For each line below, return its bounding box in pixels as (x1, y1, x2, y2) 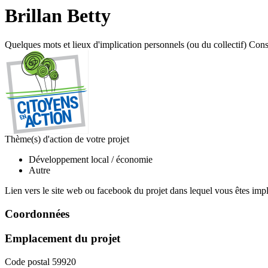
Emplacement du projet (5, 232, 120, 245)
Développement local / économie (29, 154, 153, 165)
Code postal (5, 256, 50, 267)
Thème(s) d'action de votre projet (5, 134, 129, 145)
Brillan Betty (5, 5, 111, 26)
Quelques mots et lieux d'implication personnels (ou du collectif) (5, 39, 246, 50)
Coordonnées (5, 208, 69, 221)
